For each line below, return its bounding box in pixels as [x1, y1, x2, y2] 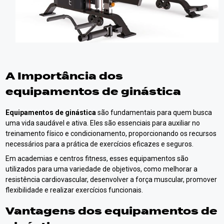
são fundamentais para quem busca [96, 108, 212, 116]
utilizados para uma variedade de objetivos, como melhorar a [5, 164, 198, 173]
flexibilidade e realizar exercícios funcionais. [5, 185, 143, 194]
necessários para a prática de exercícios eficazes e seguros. [5, 139, 194, 148]
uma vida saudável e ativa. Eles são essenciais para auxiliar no [5, 118, 200, 127]
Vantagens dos [5, 203, 105, 219]
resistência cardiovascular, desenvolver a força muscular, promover [5, 175, 217, 183]
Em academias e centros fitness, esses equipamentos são [5, 154, 189, 162]
